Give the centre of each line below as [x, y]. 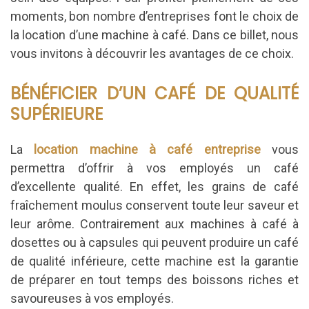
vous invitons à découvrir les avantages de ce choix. [152, 53]
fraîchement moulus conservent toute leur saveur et [154, 206]
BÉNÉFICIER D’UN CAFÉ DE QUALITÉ [154, 93]
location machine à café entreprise [147, 150]
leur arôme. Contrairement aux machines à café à [154, 224]
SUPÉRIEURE [57, 114]
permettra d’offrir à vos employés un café [154, 168]
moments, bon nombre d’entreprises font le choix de [154, 16]
